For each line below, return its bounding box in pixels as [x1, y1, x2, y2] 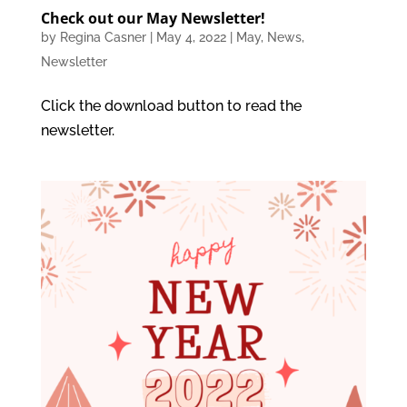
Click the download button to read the [40, 96, 302, 114]
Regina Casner [59, 29, 146, 45]
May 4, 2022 [155, 29, 226, 45]
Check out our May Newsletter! [40, 7, 265, 28]
